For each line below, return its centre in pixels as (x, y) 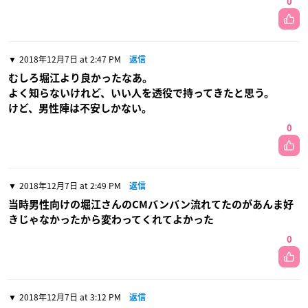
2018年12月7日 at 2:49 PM (70, 186)
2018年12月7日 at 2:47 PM (70, 59)
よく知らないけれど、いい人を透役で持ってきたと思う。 (141, 93)
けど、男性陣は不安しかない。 (80, 109)
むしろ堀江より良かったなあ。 (80, 78)
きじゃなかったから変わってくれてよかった (111, 220)
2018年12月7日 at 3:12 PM (70, 297)
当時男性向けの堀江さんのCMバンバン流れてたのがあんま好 (151, 205)
